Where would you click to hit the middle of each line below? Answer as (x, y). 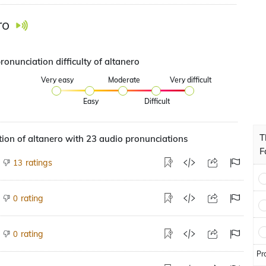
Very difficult (190, 80)
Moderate (124, 80)
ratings (39, 162)
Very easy (58, 80)
